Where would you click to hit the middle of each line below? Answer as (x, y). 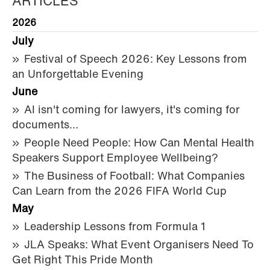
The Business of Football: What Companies (134, 177)
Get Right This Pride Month (83, 260)
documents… (45, 125)
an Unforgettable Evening (78, 75)
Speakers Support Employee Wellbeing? (115, 159)
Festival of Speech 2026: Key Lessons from (136, 60)
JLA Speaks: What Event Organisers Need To (139, 245)
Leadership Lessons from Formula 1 (115, 227)
